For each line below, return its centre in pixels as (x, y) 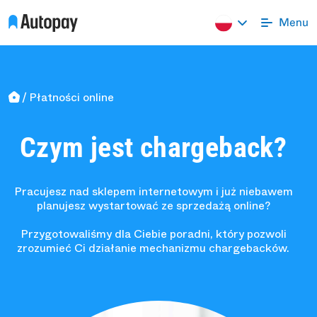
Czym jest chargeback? (153, 148)
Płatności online (72, 97)
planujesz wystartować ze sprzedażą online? (153, 206)
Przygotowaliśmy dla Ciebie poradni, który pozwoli (153, 234)
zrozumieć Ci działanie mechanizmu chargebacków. (153, 248)
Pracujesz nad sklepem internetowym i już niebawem (153, 192)
